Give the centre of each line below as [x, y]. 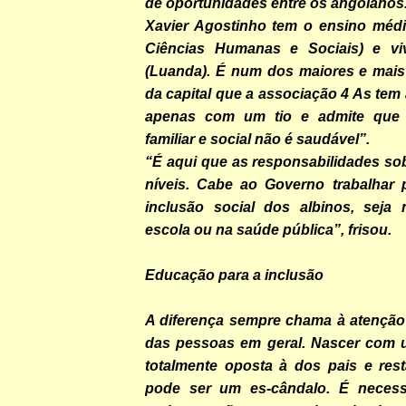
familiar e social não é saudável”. [257, 139]
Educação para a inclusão [234, 275]
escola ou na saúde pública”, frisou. [268, 229]
